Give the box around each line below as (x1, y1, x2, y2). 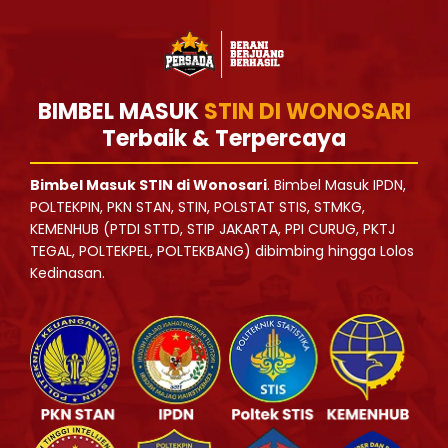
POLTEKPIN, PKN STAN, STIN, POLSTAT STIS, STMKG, (30, 196, 365, 217)
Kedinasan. (30, 262, 105, 283)
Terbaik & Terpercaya (102, 122, 346, 154)
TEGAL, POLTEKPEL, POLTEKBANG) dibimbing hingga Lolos (30, 240, 414, 261)
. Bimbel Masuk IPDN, (267, 174, 406, 195)
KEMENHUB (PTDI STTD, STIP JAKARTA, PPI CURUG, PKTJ (30, 218, 395, 239)
